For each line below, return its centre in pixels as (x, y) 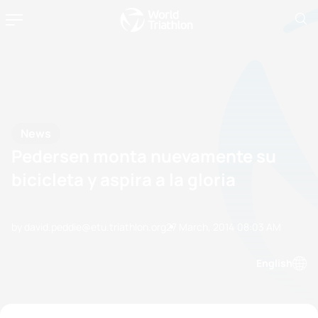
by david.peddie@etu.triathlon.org (89, 226)
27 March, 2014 (200, 226)
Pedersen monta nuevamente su (144, 155)
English (274, 263)
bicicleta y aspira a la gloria (124, 179)
